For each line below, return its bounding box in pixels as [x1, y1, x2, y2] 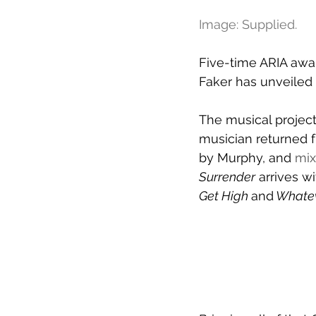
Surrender [199, 169, 255, 185]
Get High [199, 188, 251, 204]
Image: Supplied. [199, 17, 297, 32]
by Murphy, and [199, 150, 295, 166]
